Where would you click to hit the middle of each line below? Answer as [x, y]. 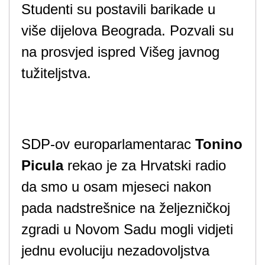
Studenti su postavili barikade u [118, 9]
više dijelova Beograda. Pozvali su [127, 30]
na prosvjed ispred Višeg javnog [120, 52]
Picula [42, 165]
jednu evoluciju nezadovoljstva [115, 251]
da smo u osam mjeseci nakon [116, 187]
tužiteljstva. [56, 73]
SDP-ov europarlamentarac [108, 144]
